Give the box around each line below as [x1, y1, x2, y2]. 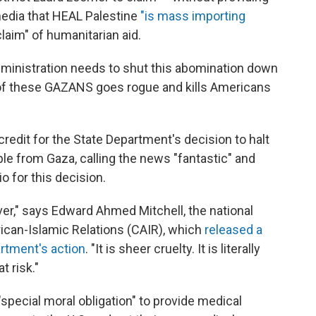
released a [202, 222, 262, 238]
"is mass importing [140, 8, 245, 24]
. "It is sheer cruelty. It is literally [85, 241, 260, 257]
